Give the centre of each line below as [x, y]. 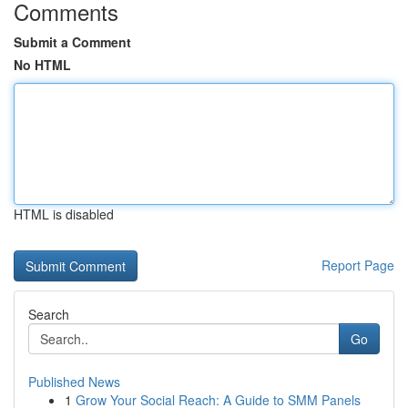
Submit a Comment [72, 42]
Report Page [358, 265]
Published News [74, 382]
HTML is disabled [64, 214]
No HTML [42, 65]
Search [49, 314]
